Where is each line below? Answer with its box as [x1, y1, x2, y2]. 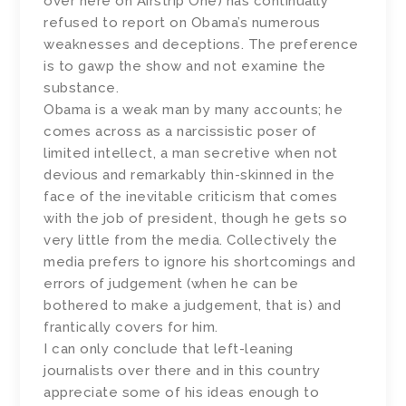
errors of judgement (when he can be [43, 275, 299, 293]
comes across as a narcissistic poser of [43, 123, 317, 140]
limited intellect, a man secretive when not [43, 145, 338, 162]
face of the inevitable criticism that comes [43, 188, 338, 206]
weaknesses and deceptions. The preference [43, 36, 359, 53]
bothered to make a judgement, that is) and [43, 297, 342, 314]
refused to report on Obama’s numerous [43, 14, 321, 32]
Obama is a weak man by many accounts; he [43, 101, 343, 119]
